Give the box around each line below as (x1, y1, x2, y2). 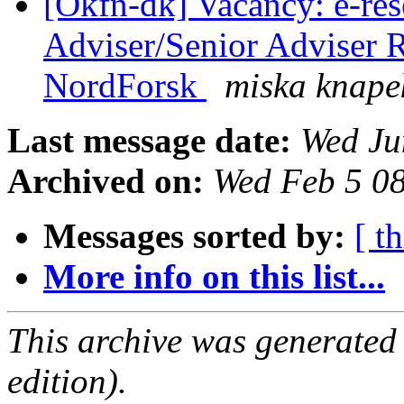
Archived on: (7, 161, 204, 201)
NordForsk (43, 66, 207, 106)
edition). (7, 362, 127, 401)
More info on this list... (43, 257, 385, 297)
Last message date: (7, 121, 291, 161)
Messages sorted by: (43, 216, 345, 256)
